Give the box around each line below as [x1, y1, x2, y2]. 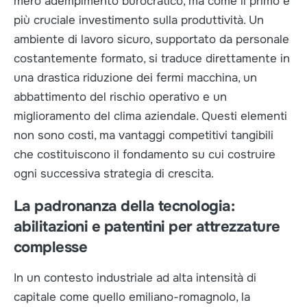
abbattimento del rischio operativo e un [14, 90, 227, 104]
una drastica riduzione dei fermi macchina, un [14, 71, 257, 85]
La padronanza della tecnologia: [14, 197, 234, 216]
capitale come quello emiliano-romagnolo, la [14, 290, 250, 304]
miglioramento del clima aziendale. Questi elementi [14, 109, 287, 123]
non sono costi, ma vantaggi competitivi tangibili [14, 128, 273, 143]
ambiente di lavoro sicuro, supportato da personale [14, 32, 289, 47]
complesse [14, 238, 88, 257]
